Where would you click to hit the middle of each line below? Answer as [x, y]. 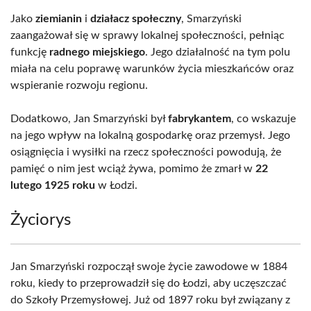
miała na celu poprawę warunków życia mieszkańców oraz [152, 69]
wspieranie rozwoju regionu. [79, 85]
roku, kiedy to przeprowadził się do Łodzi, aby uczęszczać [149, 283]
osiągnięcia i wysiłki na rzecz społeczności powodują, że [146, 152]
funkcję [30, 52]
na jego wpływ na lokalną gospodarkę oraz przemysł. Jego [150, 135]
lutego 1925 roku [53, 185]
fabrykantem [200, 119]
